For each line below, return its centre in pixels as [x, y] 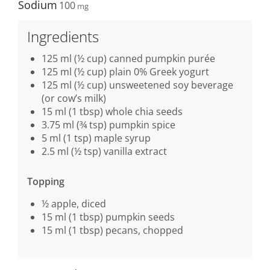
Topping [46, 182]
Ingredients [63, 37]
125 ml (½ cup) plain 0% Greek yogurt [125, 72]
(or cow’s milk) [74, 99]
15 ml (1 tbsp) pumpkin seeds [108, 217]
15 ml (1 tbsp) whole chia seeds [112, 112]
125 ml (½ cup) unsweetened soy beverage [137, 85]
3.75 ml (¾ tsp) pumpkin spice [108, 125]
